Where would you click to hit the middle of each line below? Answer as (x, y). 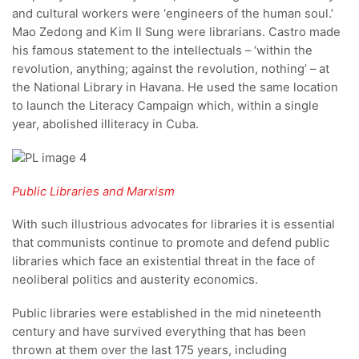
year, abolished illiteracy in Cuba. (105, 125)
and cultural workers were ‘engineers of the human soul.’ (173, 14)
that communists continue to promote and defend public (171, 243)
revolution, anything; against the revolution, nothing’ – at (171, 69)
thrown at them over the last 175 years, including (149, 350)
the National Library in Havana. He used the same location (175, 88)
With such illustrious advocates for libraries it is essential (173, 225)
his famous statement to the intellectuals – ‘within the (162, 51)
